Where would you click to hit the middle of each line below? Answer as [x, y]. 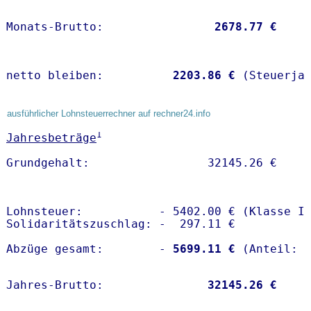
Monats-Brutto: [107, 27]
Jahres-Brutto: [107, 285]
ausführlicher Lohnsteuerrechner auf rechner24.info [109, 114]
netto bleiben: [86, 76]
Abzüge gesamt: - [86, 249]
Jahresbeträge [51, 138]
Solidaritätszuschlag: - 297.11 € [121, 224]
